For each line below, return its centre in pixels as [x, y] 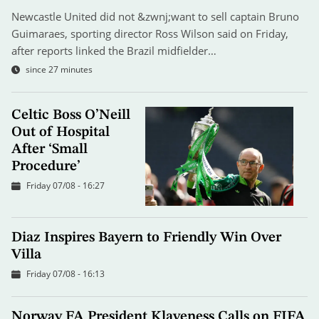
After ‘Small [49, 150]
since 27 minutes [59, 70]
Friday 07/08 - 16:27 [66, 186]
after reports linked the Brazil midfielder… [114, 51]
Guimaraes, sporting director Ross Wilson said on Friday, [150, 34]
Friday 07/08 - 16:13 [66, 273]
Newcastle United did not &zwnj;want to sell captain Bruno [155, 17]
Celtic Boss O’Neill [71, 116]
